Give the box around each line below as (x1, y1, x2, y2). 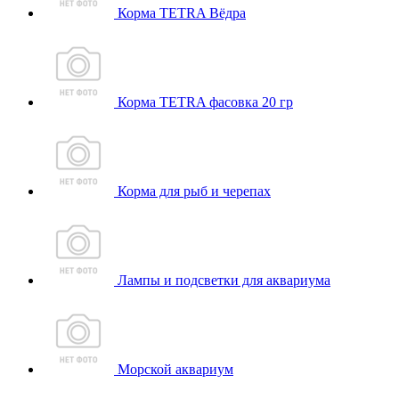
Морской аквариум (114, 362, 233, 377)
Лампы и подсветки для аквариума (114, 273, 330, 288)
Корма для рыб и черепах (114, 183, 271, 199)
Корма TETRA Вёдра (114, 5, 246, 20)
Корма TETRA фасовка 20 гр (114, 94, 293, 110)
